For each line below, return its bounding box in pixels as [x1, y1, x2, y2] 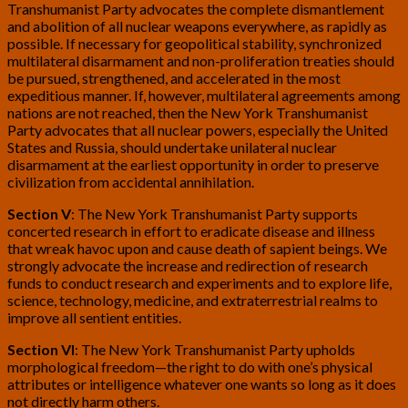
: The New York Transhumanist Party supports [71, 205, 358, 223]
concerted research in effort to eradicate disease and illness [7, 222, 375, 240]
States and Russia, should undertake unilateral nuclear [7, 138, 337, 157]
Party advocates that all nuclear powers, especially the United [7, 121, 388, 139]
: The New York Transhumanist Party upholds [75, 341, 355, 359]
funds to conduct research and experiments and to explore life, [7, 274, 392, 292]
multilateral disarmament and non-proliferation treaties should [7, 52, 394, 70]
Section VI [7, 341, 75, 359]
